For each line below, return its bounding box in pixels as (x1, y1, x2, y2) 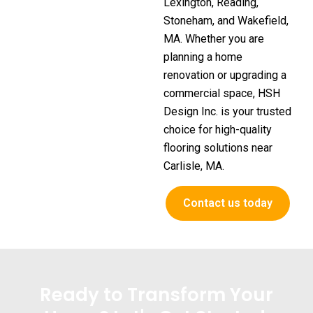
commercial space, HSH (163, 87, 280, 101)
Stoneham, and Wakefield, (163, 14, 289, 28)
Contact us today (183, 196, 272, 210)
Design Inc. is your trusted (163, 105, 291, 119)
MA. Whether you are (163, 32, 264, 46)
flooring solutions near (163, 141, 272, 155)
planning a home (163, 50, 242, 64)
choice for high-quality (163, 123, 272, 137)
